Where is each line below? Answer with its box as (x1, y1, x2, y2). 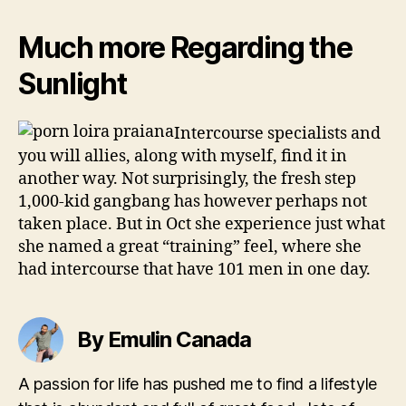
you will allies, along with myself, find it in (18, 146, 347, 167)
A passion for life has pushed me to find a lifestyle (18, 374, 377, 393)
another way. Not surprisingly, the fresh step (18, 169, 356, 189)
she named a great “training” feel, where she (18, 237, 362, 257)
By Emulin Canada (77, 326, 252, 353)
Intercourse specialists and (174, 123, 381, 144)
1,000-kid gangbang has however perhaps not (18, 191, 367, 212)
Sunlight (18, 65, 127, 101)
